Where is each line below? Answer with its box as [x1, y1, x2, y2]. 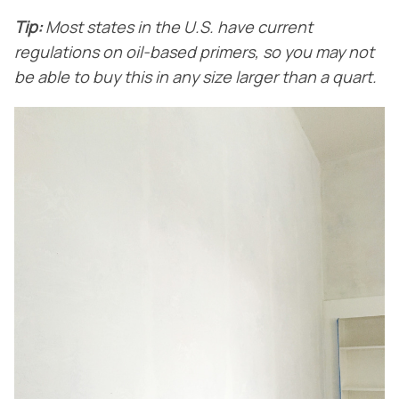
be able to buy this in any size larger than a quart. [14, 69, 377, 86]
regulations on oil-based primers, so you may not [14, 45, 374, 61]
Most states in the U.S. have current [42, 20, 313, 37]
